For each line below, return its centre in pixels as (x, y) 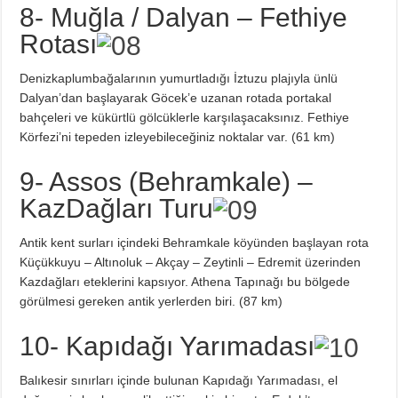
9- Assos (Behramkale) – (167, 181)
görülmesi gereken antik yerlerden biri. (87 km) (151, 301)
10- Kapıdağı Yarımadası (167, 346)
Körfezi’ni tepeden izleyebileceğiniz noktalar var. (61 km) (178, 136)
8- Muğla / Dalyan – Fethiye (184, 17)
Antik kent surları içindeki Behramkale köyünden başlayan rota (195, 242)
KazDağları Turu (117, 208)
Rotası (59, 44)
